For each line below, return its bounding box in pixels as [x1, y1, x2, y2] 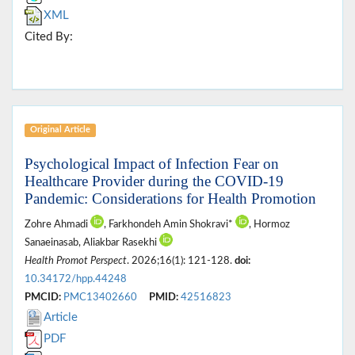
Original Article [29, 125, 90, 135]
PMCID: [25, 292, 61, 303]
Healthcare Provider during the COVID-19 [25, 173, 284, 190]
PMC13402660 [63, 292, 137, 303]
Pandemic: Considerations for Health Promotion [25, 190, 316, 208]
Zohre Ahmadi [25, 219, 90, 230]
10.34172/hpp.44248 [25, 274, 127, 284]
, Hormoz [249, 219, 290, 230]
